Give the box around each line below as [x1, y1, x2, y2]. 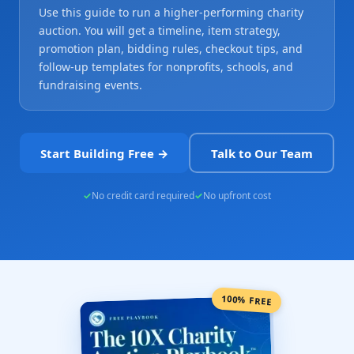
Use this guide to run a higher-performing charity [39, 5, 303, 20]
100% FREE [220, 292, 273, 308]
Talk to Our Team [210, 145, 313, 161]
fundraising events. [39, 77, 142, 92]
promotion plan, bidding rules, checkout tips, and [39, 41, 303, 56]
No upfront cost [203, 189, 271, 202]
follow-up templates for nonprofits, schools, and [39, 59, 293, 74]
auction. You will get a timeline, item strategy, [39, 23, 281, 38]
